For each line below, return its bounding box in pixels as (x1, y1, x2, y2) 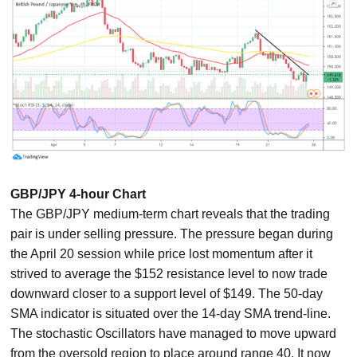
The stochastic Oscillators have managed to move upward (10, 326, 337, 340)
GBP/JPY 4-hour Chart (10, 186, 147, 201)
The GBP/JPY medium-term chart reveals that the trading (10, 206, 331, 221)
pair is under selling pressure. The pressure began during (10, 226, 334, 241)
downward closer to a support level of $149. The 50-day (10, 286, 324, 300)
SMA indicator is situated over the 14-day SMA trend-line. (10, 306, 331, 320)
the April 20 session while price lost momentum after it (10, 246, 313, 261)
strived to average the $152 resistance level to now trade (10, 266, 328, 280)
